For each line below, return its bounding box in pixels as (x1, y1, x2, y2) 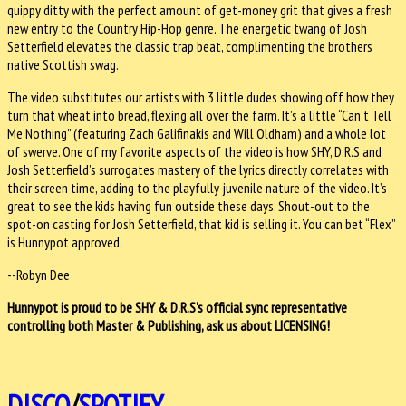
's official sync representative (196, 297, 347, 316)
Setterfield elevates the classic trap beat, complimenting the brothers (7, 36, 372, 55)
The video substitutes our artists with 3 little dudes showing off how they (7, 87, 394, 106)
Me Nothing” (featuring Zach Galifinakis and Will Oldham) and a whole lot (7, 123, 386, 142)
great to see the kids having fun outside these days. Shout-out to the (7, 196, 370, 215)
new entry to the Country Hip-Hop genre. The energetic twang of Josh (7, 18, 367, 37)
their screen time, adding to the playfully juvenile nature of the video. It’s (7, 178, 387, 197)
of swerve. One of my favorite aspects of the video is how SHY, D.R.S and (7, 141, 382, 160)
